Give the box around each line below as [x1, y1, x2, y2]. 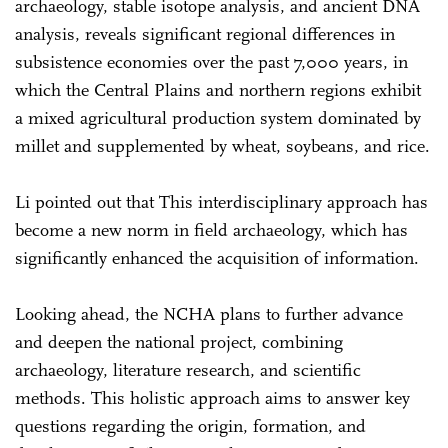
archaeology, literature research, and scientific [15, 358, 361, 381]
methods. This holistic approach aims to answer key [15, 386, 410, 409]
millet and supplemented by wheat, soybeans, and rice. [15, 134, 430, 157]
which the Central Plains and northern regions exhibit [15, 78, 421, 101]
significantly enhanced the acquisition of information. [15, 246, 419, 269]
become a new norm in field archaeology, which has [15, 218, 408, 241]
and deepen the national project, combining [15, 330, 343, 353]
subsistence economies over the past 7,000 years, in [15, 50, 408, 73]
